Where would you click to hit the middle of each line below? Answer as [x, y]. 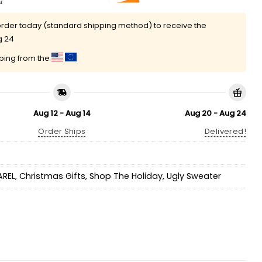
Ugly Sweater [194, 176]
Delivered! [225, 132]
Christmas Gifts [52, 176]
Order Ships [62, 132]
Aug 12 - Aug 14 [62, 113]
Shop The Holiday [126, 176]
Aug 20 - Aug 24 [216, 113]
